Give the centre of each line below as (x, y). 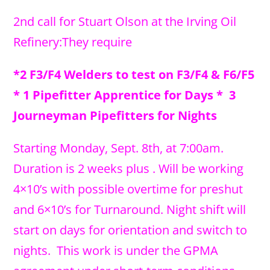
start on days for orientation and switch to (130, 230)
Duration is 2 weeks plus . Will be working (129, 168)
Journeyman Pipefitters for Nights (115, 115)
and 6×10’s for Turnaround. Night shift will (130, 209)
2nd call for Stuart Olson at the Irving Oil (125, 21)
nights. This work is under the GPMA (116, 250)
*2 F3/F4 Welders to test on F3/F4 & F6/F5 (134, 74)
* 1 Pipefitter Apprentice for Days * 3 (125, 95)
